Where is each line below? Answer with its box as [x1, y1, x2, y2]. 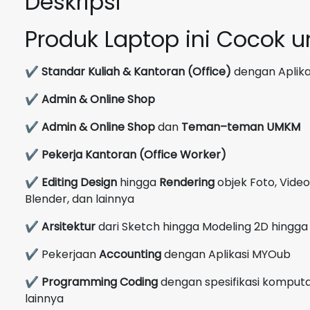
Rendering [159, 174, 215, 190]
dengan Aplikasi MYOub [161, 246, 291, 262]
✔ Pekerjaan [25, 246, 99, 262]
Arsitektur [42, 218, 95, 235]
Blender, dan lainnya [25, 190, 134, 207]
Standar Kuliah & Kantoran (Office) [42, 63, 231, 80]
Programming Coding [42, 273, 158, 290]
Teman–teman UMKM [181, 118, 300, 135]
